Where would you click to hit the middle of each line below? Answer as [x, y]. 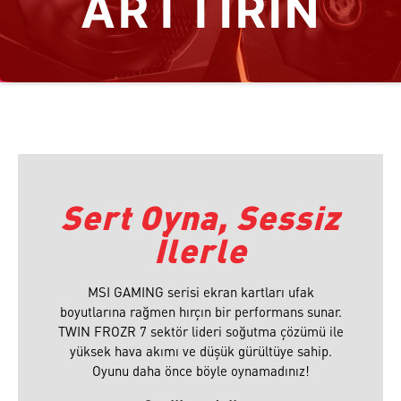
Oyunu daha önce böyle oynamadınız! [200, 370]
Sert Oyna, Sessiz [200, 217]
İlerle [200, 250]
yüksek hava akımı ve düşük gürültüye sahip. [200, 350]
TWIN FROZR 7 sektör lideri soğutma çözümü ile [200, 331]
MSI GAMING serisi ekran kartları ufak [200, 291]
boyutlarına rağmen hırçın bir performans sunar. [200, 311]
